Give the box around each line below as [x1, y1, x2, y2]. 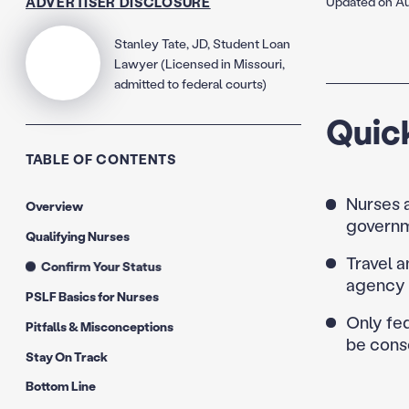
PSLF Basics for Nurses [26, 287, 159, 305]
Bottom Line [26, 377, 96, 395]
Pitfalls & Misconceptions [26, 317, 173, 335]
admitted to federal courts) [114, 74, 267, 92]
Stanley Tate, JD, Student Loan [114, 34, 291, 52]
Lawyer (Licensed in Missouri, [114, 54, 286, 72]
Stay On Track [26, 347, 108, 365]
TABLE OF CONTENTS [26, 150, 176, 169]
